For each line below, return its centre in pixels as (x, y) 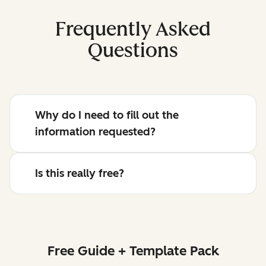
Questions (133, 50)
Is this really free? (80, 173)
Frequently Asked (133, 29)
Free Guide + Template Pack (133, 251)
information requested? (95, 132)
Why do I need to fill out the (107, 115)
